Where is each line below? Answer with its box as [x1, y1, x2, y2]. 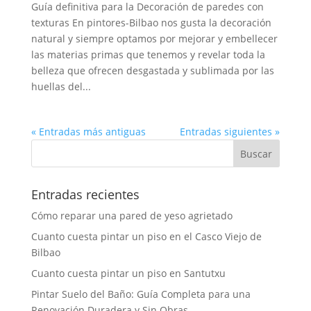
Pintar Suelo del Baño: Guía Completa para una [31, 287, 251, 301]
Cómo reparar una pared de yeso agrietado [31, 208, 233, 222]
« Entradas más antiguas [31, 124, 146, 138]
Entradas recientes [31, 185, 140, 203]
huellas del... [31, 79, 91, 93]
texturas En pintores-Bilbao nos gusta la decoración [31, 15, 271, 29]
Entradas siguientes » [180, 124, 280, 138]
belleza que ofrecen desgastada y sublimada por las [31, 63, 274, 77]
